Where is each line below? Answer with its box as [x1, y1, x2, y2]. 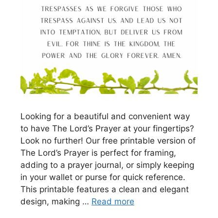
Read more [91, 196, 134, 206]
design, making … [20, 196, 91, 206]
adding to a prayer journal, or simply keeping [20, 160, 194, 170]
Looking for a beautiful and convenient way [20, 111, 190, 121]
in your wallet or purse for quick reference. [20, 172, 185, 182]
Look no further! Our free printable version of [20, 135, 196, 145]
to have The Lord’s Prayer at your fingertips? [20, 123, 194, 133]
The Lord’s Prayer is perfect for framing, [20, 147, 176, 158]
